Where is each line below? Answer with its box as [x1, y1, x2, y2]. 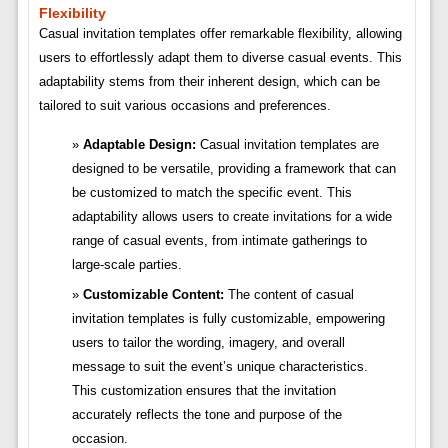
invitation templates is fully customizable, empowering [71, 311, 385, 327]
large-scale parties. [71, 257, 182, 273]
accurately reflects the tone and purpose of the [71, 407, 342, 423]
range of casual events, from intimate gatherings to [71, 233, 367, 249]
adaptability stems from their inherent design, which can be [38, 74, 380, 90]
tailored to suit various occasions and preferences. [38, 98, 331, 114]
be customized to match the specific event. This [71, 185, 352, 201]
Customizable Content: [82, 287, 224, 303]
